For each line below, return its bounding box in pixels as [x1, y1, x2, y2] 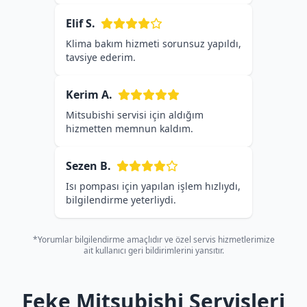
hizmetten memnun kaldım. [66, 122, 193, 135]
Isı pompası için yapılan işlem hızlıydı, [66, 180, 241, 193]
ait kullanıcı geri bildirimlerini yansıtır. [83, 245, 224, 256]
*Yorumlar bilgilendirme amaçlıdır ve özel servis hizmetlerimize [32, 234, 275, 245]
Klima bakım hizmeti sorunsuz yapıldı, [66, 37, 241, 50]
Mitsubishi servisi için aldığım [66, 108, 204, 121]
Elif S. [66, 16, 95, 31]
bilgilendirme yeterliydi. [66, 193, 176, 206]
